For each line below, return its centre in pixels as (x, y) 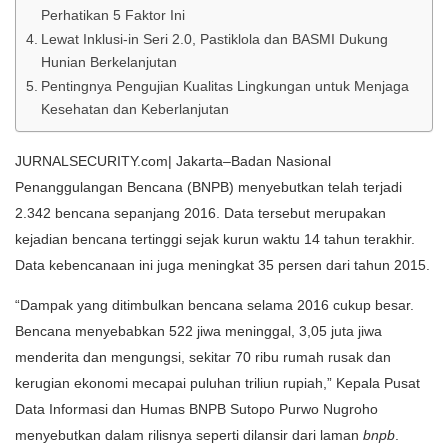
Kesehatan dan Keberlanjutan (134, 108)
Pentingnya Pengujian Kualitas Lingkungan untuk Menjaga (224, 85)
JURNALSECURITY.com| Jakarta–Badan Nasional (173, 160)
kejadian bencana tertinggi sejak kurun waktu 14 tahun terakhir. (215, 238)
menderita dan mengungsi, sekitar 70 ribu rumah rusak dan (203, 356)
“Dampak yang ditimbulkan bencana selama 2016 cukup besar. (214, 304)
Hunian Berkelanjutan (108, 61)
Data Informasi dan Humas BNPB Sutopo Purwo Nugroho (196, 408)
